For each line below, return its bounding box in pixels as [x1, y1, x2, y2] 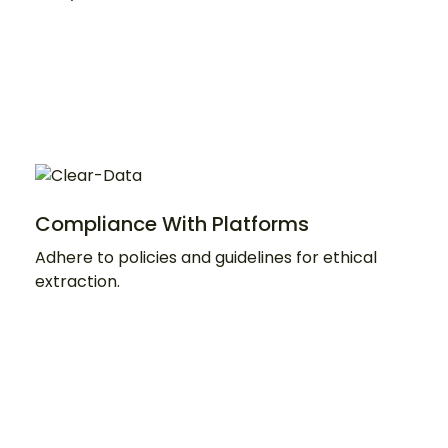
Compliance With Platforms [35, 209, 309, 238]
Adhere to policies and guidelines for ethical [35, 245, 377, 269]
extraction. [35, 269, 120, 293]
